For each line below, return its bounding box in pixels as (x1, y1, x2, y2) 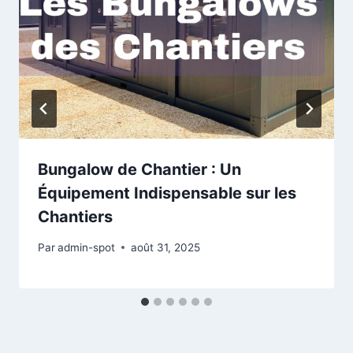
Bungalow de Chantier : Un (38, 160, 241, 180)
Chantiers (38, 207, 113, 227)
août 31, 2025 (131, 240, 201, 254)
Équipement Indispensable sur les (38, 184, 296, 203)
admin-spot (58, 240, 116, 254)
